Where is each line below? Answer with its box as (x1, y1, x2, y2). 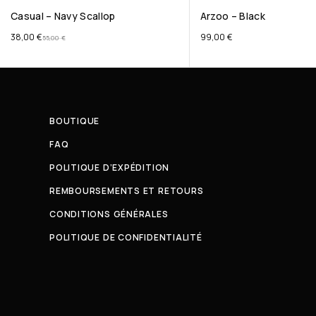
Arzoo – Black (200, 9, 265, 23)
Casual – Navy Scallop (11, 9, 116, 23)
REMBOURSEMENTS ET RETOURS (49, 185, 204, 197)
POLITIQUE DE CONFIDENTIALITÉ (49, 231, 202, 244)
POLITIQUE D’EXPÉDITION (49, 162, 170, 174)
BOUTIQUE (49, 115, 100, 128)
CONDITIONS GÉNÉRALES (49, 208, 169, 221)
